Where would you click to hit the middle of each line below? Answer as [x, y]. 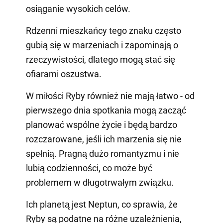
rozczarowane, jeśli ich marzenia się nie [104, 139]
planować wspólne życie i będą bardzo [101, 125]
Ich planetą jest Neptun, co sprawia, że [102, 205]
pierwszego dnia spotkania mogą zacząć [106, 111]
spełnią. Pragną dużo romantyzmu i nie [102, 154]
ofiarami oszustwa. [63, 74]
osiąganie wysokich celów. [78, 9]
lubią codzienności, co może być [89, 168]
